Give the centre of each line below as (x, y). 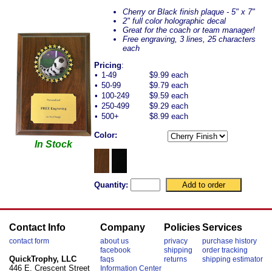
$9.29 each (169, 106)
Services (222, 227)
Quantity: (111, 185)
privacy (175, 241)
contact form (29, 241)
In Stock (53, 144)
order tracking (225, 250)
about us (115, 241)
